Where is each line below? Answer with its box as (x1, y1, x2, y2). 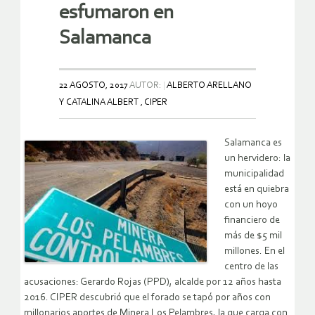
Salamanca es (224, 138, 282, 149)
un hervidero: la (224, 153, 290, 165)
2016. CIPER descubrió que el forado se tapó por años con (24, 292, 271, 304)
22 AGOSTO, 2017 (59, 81, 128, 91)
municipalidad (224, 169, 284, 180)
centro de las (224, 262, 278, 273)
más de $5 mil (224, 231, 282, 242)
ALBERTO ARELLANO (167, 81, 252, 91)
